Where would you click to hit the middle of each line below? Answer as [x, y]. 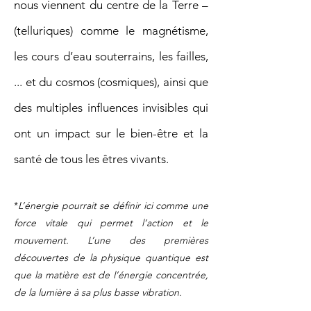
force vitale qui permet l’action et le [111, 222]
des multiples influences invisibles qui [111, 107]
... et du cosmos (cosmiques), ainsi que [111, 82]
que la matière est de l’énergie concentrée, [111, 275]
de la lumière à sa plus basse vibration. [98, 292]
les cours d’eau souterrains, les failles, [111, 56]
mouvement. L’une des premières [111, 240]
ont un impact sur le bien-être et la [111, 133]
